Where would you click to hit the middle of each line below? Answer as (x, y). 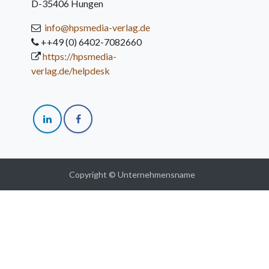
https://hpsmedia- (80, 56)
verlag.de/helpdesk (71, 71)
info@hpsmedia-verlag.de (98, 27)
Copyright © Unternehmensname (132, 174)
